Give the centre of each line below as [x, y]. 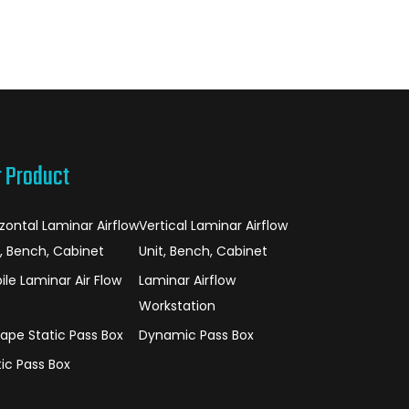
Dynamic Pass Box [197, 335]
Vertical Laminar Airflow [214, 225]
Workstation [178, 306]
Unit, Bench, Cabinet [204, 251]
